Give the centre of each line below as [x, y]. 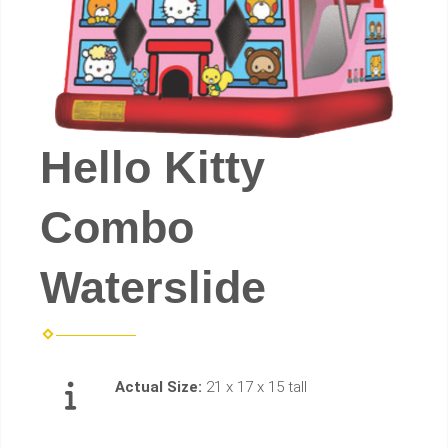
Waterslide [153, 288]
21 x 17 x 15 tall [256, 387]
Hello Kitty [152, 168]
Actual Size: [160, 387]
